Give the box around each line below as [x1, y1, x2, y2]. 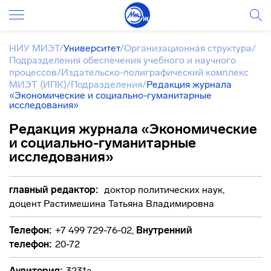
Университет [64, 42, 120, 54]
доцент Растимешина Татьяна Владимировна [9, 198, 214, 209]
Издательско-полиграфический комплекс [61, 67, 249, 78]
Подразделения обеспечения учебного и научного [9, 54, 236, 66]
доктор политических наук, [102, 184, 224, 195]
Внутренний [136, 224, 192, 236]
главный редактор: [9, 184, 99, 195]
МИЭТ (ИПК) [9, 79, 67, 90]
